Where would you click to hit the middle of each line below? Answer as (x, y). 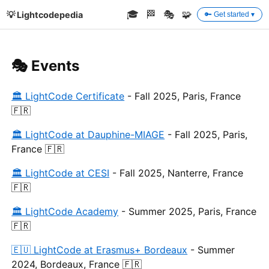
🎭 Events (46, 65)
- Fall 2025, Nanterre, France (177, 173)
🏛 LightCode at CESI (61, 173)
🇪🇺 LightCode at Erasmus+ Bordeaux (100, 249)
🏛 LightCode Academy (65, 211)
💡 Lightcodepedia (45, 14)
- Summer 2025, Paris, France (188, 211)
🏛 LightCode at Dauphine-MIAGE (88, 134)
